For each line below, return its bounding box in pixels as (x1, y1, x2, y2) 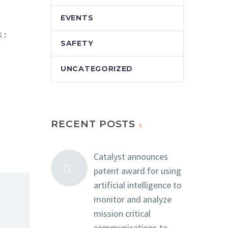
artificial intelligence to (94, 179, 182, 191)
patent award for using (94, 165, 181, 177)
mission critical (94, 208, 151, 219)
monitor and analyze (94, 193, 172, 205)
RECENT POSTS (51, 118, 136, 130)
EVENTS (61, 13, 94, 22)
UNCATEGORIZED (61, 64, 133, 73)
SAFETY (61, 39, 94, 48)
